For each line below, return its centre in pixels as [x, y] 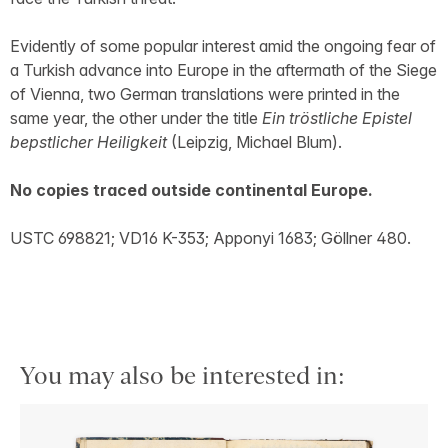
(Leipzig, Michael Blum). [256, 142]
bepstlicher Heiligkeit [90, 142]
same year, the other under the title [136, 118]
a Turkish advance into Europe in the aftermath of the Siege [223, 70]
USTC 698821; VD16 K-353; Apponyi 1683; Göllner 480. [210, 238]
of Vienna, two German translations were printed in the [205, 94]
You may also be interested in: [182, 376]
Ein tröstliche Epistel [337, 118]
